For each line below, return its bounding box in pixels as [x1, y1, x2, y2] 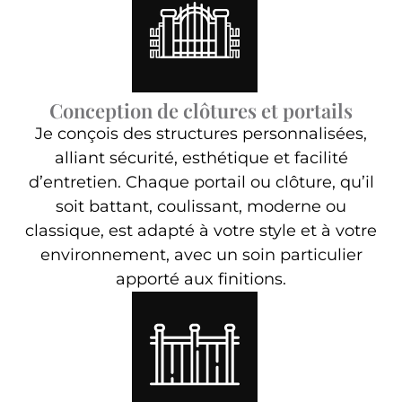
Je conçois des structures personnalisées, [35, 124, 367, 144]
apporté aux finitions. [116, 269, 286, 290]
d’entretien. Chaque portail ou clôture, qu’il [28, 172, 374, 193]
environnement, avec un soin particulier [39, 245, 363, 266]
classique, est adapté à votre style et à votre [25, 221, 377, 241]
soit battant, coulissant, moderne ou [56, 197, 346, 217]
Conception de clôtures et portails [49, 97, 353, 125]
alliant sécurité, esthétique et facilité [54, 148, 348, 169]
